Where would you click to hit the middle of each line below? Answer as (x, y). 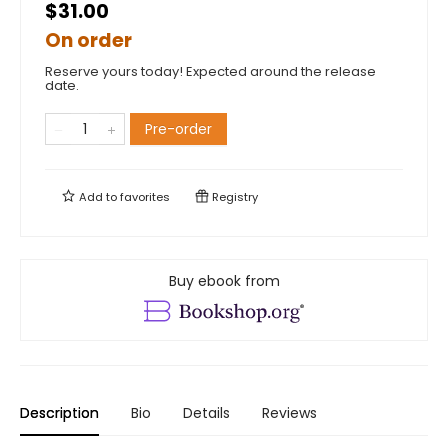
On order (88, 41)
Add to (98, 197)
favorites (145, 197)
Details (206, 413)
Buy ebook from (224, 281)
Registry (233, 197)
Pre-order (178, 129)
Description (59, 413)
